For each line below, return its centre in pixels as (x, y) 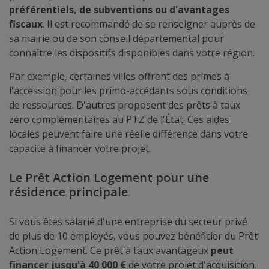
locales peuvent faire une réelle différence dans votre (128, 134)
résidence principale (68, 192)
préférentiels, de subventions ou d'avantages (119, 10)
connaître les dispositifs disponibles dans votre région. (132, 53)
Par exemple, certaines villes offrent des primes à (119, 76)
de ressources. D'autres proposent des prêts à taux (125, 105)
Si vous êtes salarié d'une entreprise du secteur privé (128, 222)
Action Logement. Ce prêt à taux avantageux (110, 250)
